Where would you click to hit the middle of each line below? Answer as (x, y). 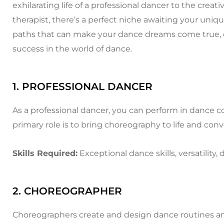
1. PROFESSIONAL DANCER (82, 86)
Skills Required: (45, 153)
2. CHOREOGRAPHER (67, 191)
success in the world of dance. (72, 49)
